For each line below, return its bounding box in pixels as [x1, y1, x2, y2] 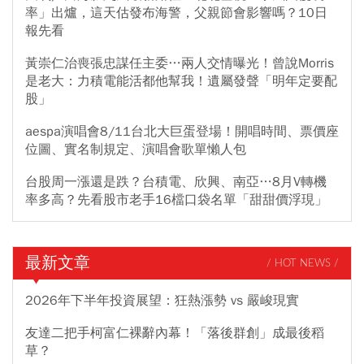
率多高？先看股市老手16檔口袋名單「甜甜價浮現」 [25, 192, 327, 209]
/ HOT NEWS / [266, 258, 339, 269]
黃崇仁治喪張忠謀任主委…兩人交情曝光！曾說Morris [25, 55, 334, 72]
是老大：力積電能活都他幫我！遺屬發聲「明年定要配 [25, 73, 337, 90]
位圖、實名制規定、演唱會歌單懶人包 [25, 141, 246, 158]
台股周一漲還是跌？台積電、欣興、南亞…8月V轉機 [25, 174, 327, 191]
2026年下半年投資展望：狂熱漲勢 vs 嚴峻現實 [25, 292, 299, 310]
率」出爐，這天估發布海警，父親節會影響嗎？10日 [25, 5, 327, 22]
